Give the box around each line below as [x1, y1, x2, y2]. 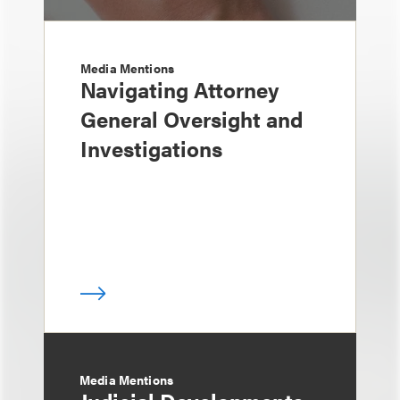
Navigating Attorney [80, 73, 279, 104]
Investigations [80, 132, 222, 163]
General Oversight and [80, 103, 303, 134]
